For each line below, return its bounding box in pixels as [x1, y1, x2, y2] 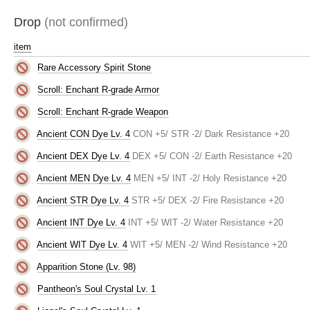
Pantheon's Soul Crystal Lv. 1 [37, 283, 156, 294]
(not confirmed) [44, 15, 128, 29]
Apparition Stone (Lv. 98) [37, 261, 136, 272]
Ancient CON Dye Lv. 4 [37, 128, 131, 139]
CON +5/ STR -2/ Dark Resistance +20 [133, 128, 290, 139]
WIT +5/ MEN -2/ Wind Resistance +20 [130, 239, 288, 250]
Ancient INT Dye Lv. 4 [37, 217, 126, 228]
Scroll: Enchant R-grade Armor [37, 84, 160, 95]
